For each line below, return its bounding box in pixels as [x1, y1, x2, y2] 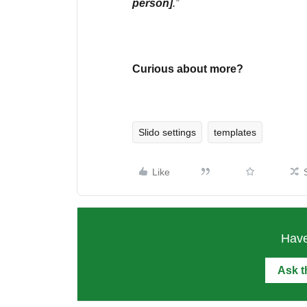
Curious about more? [132, 63, 243, 75]
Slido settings [138, 127, 196, 138]
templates [214, 127, 256, 138]
